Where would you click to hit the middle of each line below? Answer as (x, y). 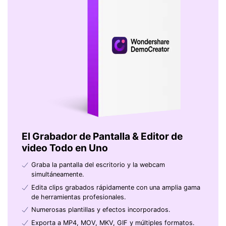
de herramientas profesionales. (78, 197)
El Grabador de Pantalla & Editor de (102, 136)
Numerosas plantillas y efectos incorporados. (101, 210)
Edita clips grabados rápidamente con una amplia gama (116, 187)
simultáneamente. (58, 175)
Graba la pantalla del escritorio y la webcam (98, 165)
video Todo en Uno (65, 148)
